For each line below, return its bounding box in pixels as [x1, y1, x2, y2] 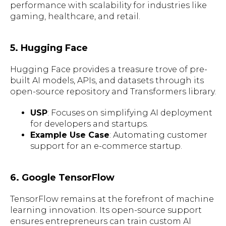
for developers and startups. [30, 119, 148, 129]
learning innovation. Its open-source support [10, 205, 202, 215]
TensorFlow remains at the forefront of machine [10, 194, 214, 204]
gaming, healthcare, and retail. [10, 11, 140, 21]
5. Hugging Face [10, 42, 88, 53]
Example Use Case [30, 130, 109, 140]
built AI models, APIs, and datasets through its [10, 75, 204, 85]
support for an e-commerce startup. [30, 141, 182, 151]
